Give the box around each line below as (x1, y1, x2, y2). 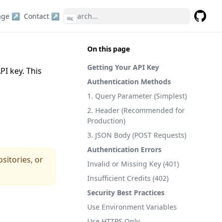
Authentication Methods (87, 77, 171, 86)
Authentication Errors (87, 145, 162, 154)
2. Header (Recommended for (87, 106, 185, 115)
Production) (87, 116, 125, 125)
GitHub (194, 22, 221, 33)
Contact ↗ (24, 11, 59, 21)
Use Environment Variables (87, 202, 177, 212)
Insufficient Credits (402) (87, 173, 168, 183)
